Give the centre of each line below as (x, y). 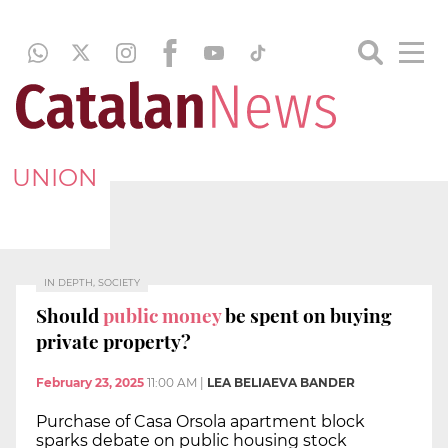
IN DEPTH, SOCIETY (92, 282)
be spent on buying (306, 314)
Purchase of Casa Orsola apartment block (200, 422)
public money (160, 314)
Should (67, 314)
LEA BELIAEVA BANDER (281, 383)
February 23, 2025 (90, 383)
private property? (113, 340)
